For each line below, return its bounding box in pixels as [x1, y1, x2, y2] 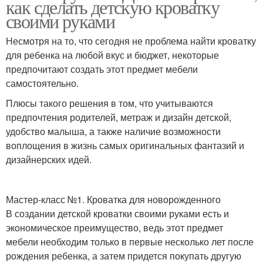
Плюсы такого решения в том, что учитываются [6, 96, 213, 110]
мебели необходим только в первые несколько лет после [6, 234, 254, 248]
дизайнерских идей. [6, 152, 92, 166]
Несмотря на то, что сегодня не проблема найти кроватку [6, 33, 256, 48]
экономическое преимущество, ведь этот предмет [6, 220, 223, 234]
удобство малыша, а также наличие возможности [6, 124, 221, 138]
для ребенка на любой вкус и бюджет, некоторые [6, 48, 219, 62]
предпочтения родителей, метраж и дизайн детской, [6, 110, 231, 124]
